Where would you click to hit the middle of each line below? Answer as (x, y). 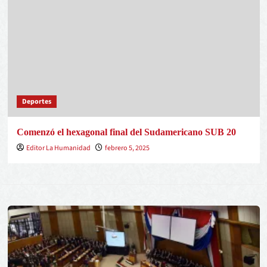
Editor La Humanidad (58, 148)
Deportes (36, 102)
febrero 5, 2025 (127, 148)
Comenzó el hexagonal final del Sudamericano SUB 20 (126, 132)
